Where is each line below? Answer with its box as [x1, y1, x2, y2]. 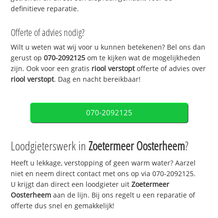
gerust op [11, 53, 44, 63]
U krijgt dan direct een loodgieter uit [11, 180, 132, 189]
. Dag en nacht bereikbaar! [54, 74, 141, 84]
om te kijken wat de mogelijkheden [85, 53, 201, 63]
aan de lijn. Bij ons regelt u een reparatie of [51, 190, 196, 200]
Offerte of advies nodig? [11, 26, 85, 39]
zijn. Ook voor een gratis [11, 64, 92, 73]
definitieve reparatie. [11, 3, 79, 13]
